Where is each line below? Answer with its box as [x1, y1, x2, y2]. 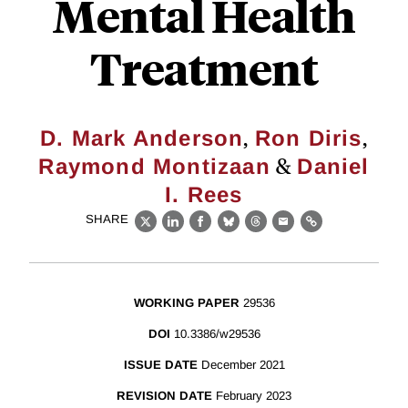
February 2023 [216, 389, 291, 403]
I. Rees [165, 182, 243, 207]
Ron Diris [254, 126, 362, 150]
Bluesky [228, 223, 285, 240]
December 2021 [200, 358, 285, 372]
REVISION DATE [117, 389, 212, 403]
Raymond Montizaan [38, 154, 270, 178]
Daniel [297, 154, 370, 178]
